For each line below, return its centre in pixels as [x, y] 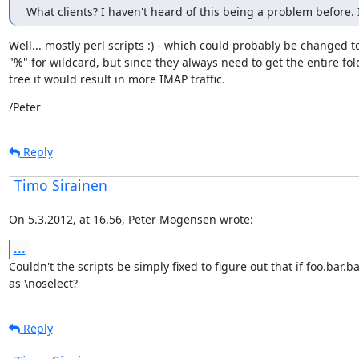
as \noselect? [43, 283]
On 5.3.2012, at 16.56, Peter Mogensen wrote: [131, 219]
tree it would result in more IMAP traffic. [117, 79]
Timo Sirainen [61, 185]
